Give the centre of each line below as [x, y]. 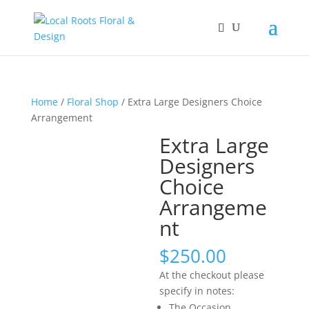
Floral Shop [92, 102]
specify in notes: [197, 291]
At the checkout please [212, 275]
